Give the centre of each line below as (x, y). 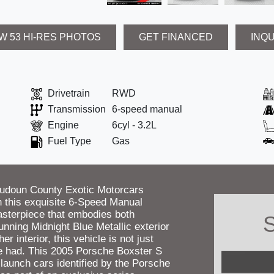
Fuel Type (69, 141)
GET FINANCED (176, 37)
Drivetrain (69, 94)
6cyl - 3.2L (134, 125)
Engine (63, 125)
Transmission (77, 109)
